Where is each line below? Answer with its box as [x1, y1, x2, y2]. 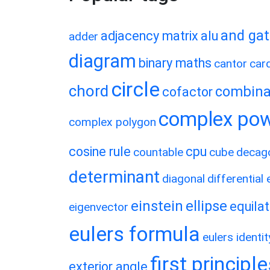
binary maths [139, 55, 212, 71]
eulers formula [69, 222, 200, 246]
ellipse [186, 198, 227, 215]
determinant [69, 167, 160, 187]
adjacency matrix [101, 28, 198, 43]
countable [133, 145, 183, 159]
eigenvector [69, 200, 128, 214]
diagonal [162, 172, 205, 186]
